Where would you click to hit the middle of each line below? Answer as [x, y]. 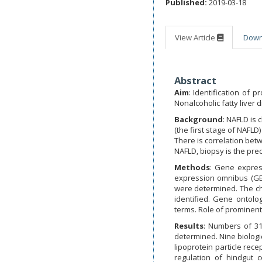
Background [198, 119]
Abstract [195, 80]
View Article [196, 37]
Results [189, 226]
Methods [192, 167]
